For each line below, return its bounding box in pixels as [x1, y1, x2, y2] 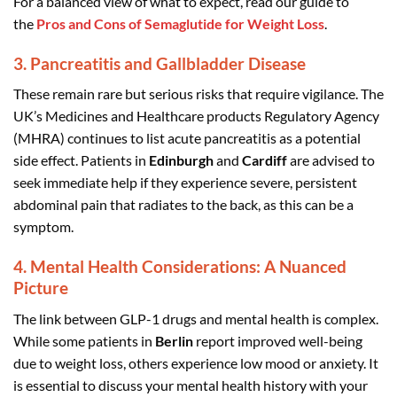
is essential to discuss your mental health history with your [13, 376, 368, 393]
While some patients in [13, 331, 155, 349]
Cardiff [242, 152, 287, 169]
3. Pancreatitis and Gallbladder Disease [13, 52, 306, 74]
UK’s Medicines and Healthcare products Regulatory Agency [13, 107, 379, 125]
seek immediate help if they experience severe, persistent [13, 174, 357, 191]
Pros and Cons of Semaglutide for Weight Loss [36, 14, 324, 32]
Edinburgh [149, 152, 214, 169]
